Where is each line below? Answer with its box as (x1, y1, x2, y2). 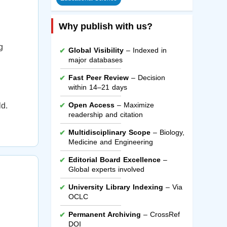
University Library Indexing (68, 183, 163, 192)
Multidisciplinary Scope (68, 128, 150, 137)
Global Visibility (68, 46, 124, 55)
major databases (68, 56, 123, 64)
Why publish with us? (58, 21, 153, 32)
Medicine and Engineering (68, 138, 153, 146)
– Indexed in (123, 46, 167, 55)
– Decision (128, 73, 165, 82)
